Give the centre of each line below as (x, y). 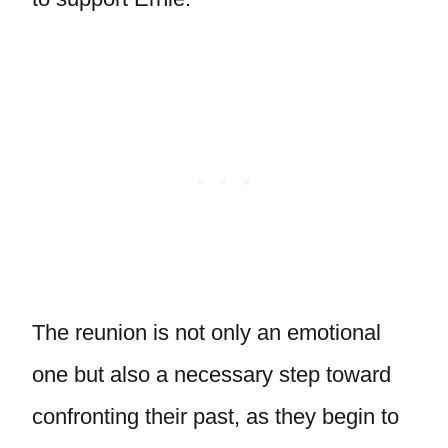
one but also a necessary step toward (211, 374)
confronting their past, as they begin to (215, 416)
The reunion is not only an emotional (206, 332)
